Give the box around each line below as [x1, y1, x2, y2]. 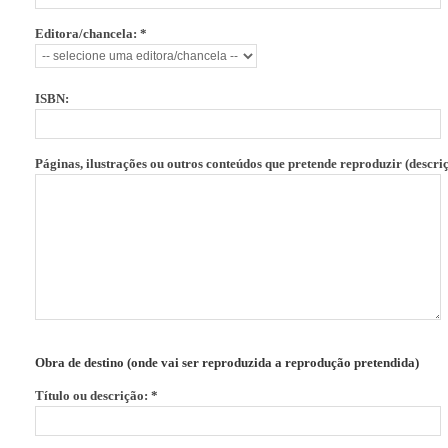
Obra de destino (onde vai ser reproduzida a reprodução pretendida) [35, 355, 419, 370]
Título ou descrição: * [35, 388, 158, 403]
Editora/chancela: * [35, 26, 147, 41]
